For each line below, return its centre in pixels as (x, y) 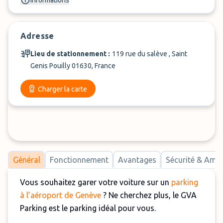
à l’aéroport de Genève (60, 195)
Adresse (37, 36)
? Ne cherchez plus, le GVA (149, 195)
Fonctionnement (79, 160)
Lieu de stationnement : (70, 54)
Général (26, 160)
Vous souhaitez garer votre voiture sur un (96, 182)
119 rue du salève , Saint (150, 54)
